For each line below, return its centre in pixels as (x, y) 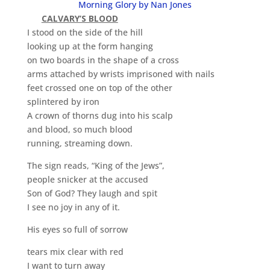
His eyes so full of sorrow (77, 229)
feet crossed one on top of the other (99, 88)
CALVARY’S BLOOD (80, 18)
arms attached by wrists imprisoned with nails (121, 74)
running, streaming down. (80, 143)
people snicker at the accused (87, 179)
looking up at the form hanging (90, 46)
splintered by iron (63, 102)
